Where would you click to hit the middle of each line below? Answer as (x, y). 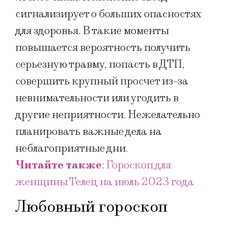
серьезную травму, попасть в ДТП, (100, 64)
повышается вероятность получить (103, 47)
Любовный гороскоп (91, 207)
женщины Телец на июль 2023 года (105, 182)
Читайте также (59, 165)
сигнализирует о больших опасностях (108, 14)
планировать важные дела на (89, 131)
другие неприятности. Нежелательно (108, 115)
